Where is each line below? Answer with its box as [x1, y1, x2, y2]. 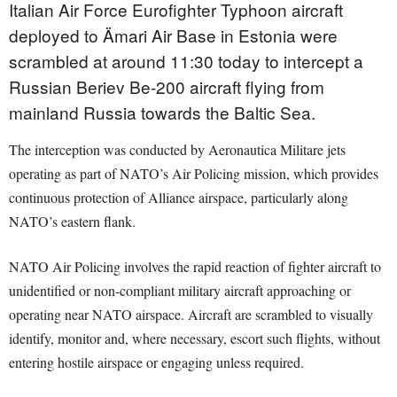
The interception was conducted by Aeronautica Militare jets [9, 140, 346, 160]
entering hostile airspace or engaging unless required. [9, 353, 304, 372]
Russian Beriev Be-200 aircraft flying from [9, 74, 324, 99]
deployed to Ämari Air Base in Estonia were [9, 23, 338, 48]
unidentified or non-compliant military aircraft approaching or [9, 281, 351, 300]
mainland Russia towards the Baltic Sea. [9, 100, 315, 125]
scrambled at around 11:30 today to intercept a [9, 49, 363, 74]
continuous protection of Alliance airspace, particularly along [9, 188, 348, 207]
